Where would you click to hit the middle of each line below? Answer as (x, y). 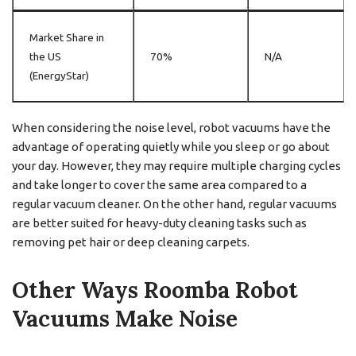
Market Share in (67, 38)
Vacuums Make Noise (125, 319)
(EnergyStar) (59, 76)
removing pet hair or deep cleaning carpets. (131, 242)
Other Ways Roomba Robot (155, 290)
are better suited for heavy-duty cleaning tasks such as (159, 223)
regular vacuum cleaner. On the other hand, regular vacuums (174, 204)
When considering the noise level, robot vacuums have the (171, 128)
